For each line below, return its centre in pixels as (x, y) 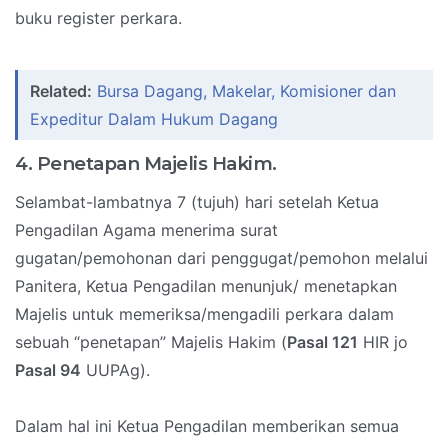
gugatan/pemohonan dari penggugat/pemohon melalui (221, 258)
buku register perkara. (98, 18)
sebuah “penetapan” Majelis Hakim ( (151, 342)
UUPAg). (115, 370)
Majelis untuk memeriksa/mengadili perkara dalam (204, 314)
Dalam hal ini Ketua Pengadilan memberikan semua (207, 426)
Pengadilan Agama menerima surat (146, 230)
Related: (61, 91)
